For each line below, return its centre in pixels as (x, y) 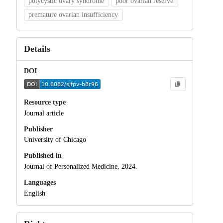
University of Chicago (55, 140)
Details (37, 49)
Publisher (38, 129)
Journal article (44, 113)
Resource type (45, 102)
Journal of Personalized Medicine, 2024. (80, 167)
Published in (43, 156)
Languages (40, 183)
